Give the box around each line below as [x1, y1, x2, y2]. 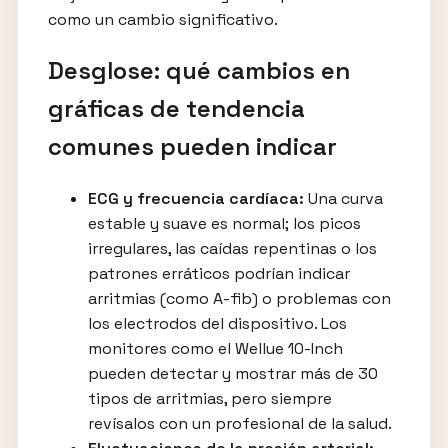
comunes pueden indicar [47, 130, 337, 162]
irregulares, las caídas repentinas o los [87, 237, 377, 259]
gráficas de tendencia [47, 92, 305, 124]
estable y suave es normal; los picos [87, 212, 361, 234]
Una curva [303, 187, 383, 209]
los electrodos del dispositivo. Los [87, 312, 347, 334]
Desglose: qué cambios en [47, 54, 350, 86]
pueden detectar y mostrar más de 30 [87, 362, 378, 384]
